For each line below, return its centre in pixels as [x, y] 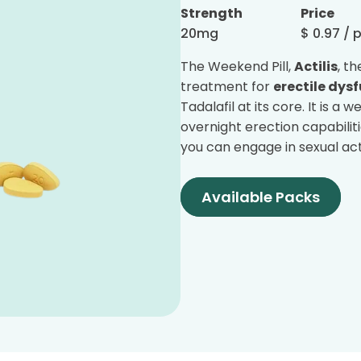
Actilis [316, 66]
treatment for [227, 87]
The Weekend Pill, [237, 66]
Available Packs [261, 197]
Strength [212, 13]
